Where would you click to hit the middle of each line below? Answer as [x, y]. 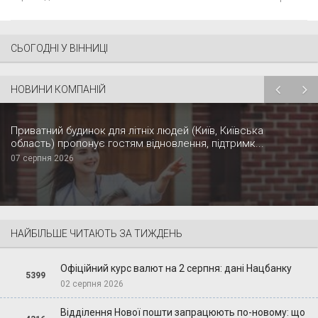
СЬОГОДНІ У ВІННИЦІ [59, 48]
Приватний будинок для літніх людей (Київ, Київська [137, 130]
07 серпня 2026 [42, 158]
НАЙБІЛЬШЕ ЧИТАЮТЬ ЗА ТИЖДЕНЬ [97, 233]
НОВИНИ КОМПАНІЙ [58, 89]
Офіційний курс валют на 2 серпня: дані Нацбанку [176, 268]
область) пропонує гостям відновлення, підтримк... [137, 143]
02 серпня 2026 [92, 284]
